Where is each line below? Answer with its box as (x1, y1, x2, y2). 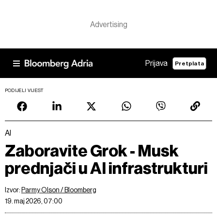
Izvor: (5, 186, 21, 194)
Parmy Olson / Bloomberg (21, 186, 96, 194)
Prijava (145, 59, 168, 68)
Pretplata (175, 60, 204, 67)
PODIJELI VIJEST (5, 88, 44, 93)
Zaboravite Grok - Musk (5, 141, 179, 161)
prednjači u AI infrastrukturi (5, 158, 208, 178)
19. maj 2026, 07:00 (5, 197, 62, 205)
